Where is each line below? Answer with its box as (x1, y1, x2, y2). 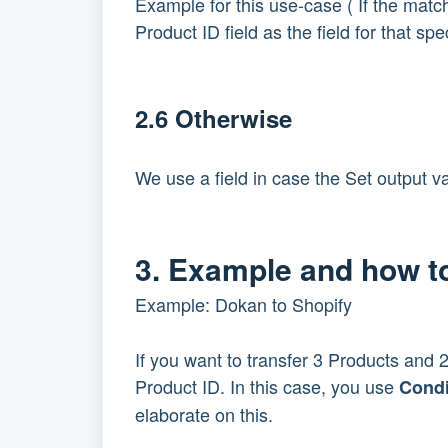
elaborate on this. (135, 401, 273, 428)
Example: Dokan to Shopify (135, 291, 352, 318)
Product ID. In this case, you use (135, 373, 399, 400)
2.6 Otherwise (135, 101, 299, 136)
